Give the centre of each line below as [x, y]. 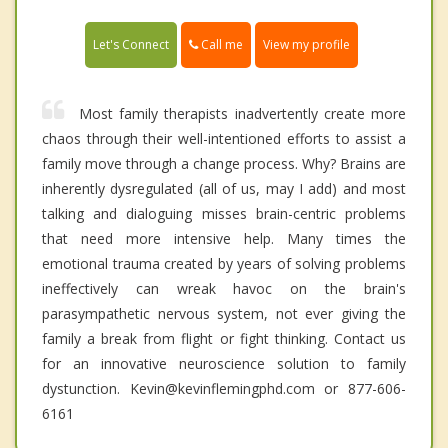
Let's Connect [131, 45]
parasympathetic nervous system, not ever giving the [224, 314]
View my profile [306, 45]
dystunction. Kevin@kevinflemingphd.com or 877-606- [224, 389]
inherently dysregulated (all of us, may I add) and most [224, 189]
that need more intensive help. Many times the [224, 239]
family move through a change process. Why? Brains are [224, 164]
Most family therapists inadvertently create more [242, 114]
